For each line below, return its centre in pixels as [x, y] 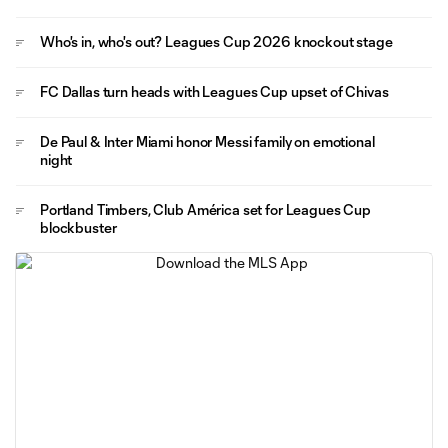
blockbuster [78, 227]
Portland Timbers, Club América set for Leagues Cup [205, 209]
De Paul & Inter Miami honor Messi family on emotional [207, 141]
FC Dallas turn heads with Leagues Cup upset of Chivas [214, 91]
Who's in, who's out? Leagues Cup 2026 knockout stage [216, 41]
